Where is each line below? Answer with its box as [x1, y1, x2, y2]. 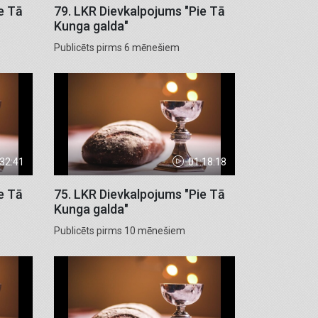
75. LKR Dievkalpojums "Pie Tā [54, 186, 225, 202]
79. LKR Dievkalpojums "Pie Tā [54, 4, 225, 19]
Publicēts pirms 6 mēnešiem [54, 42, 180, 54]
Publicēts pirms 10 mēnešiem [54, 224, 185, 236]
